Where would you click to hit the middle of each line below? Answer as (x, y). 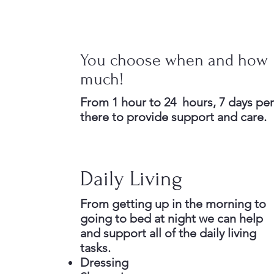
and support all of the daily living (168, 233)
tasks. (95, 248)
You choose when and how (174, 60)
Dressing (104, 262)
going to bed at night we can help (172, 218)
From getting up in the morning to (173, 204)
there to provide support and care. (175, 117)
